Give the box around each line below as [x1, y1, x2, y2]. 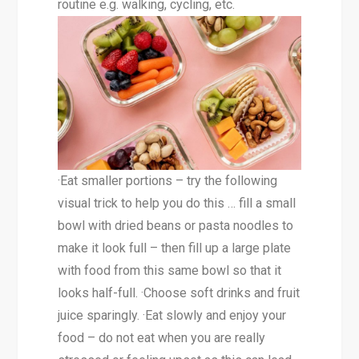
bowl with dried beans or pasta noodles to [58, 217, 294, 233]
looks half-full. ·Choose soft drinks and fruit [58, 284, 301, 301]
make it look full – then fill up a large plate [58, 240, 292, 256]
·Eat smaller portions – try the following [58, 172, 278, 188]
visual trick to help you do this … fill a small [58, 195, 296, 211]
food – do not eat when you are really [58, 329, 266, 345]
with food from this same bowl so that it [58, 262, 282, 278]
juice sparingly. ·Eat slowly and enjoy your [58, 307, 287, 323]
